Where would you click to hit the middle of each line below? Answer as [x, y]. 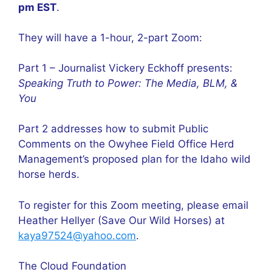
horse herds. [49, 174]
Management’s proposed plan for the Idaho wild [134, 159]
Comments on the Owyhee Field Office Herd [126, 144]
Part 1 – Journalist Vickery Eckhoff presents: [125, 68]
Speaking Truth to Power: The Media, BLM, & [128, 83]
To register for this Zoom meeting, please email [133, 205]
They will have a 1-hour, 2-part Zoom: [110, 38]
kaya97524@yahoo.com [77, 235]
